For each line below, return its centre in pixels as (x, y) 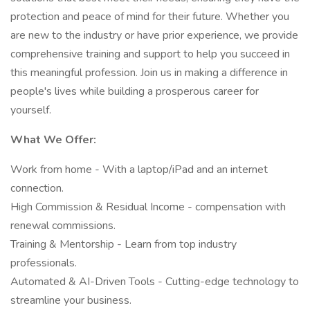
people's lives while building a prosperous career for (135, 91)
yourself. (31, 110)
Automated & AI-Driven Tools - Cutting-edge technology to (155, 282)
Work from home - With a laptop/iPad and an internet (139, 170)
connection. (37, 188)
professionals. (44, 263)
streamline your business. (71, 300)
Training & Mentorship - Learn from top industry (124, 244)
